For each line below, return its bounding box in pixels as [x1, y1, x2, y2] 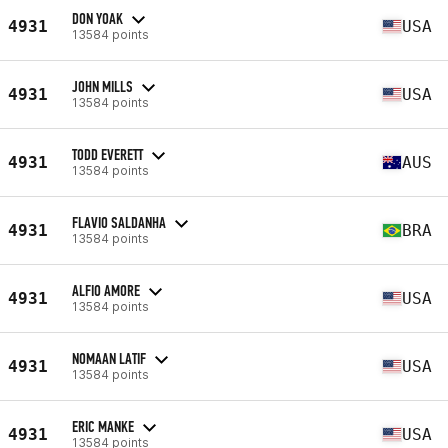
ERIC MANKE [72, 416, 134, 436]
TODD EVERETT [72, 144, 143, 164]
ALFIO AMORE [72, 280, 140, 300]
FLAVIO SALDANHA [72, 212, 166, 232]
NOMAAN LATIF [72, 348, 146, 368]
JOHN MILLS [72, 76, 133, 96]
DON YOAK [72, 8, 123, 28]
